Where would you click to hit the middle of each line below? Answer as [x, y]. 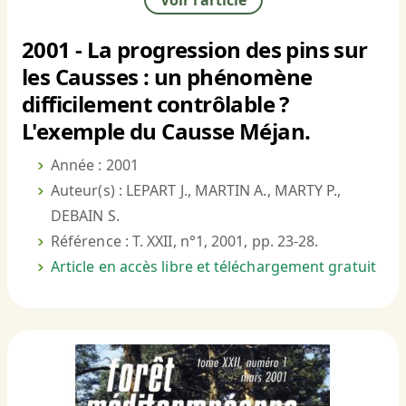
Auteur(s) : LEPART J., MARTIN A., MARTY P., [196, 191]
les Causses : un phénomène [167, 77]
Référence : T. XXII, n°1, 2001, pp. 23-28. [185, 242]
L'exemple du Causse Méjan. [166, 131]
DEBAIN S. [85, 216]
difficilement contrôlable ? [155, 104]
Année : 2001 [95, 165]
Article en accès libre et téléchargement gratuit [213, 267]
